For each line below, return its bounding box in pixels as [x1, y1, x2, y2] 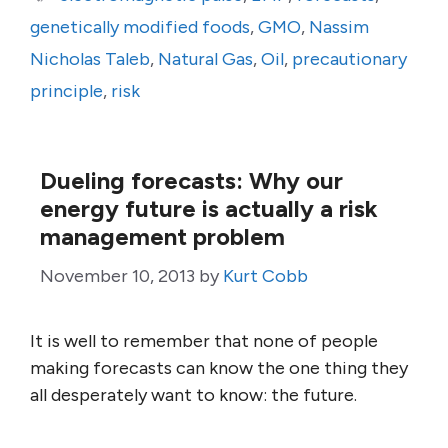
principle [30, 80, 103, 102]
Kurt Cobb [223, 265, 308, 287]
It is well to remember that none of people [30, 330, 378, 352]
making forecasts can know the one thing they [30, 357, 408, 379]
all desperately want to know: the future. [30, 384, 357, 406]
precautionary [292, 48, 407, 70]
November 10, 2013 [40, 265, 195, 287]
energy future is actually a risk [40, 194, 378, 223]
